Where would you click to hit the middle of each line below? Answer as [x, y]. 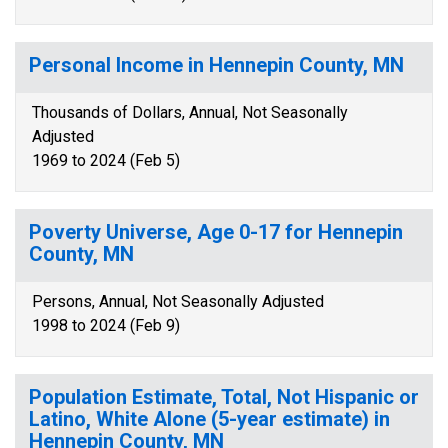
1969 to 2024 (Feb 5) [106, 160]
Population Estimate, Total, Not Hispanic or [224, 397]
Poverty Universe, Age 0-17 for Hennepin [216, 232]
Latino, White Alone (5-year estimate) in [209, 419]
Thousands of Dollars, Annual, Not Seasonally [190, 112]
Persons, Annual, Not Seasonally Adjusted [178, 301]
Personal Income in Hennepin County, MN [216, 65]
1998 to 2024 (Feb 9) [106, 325]
